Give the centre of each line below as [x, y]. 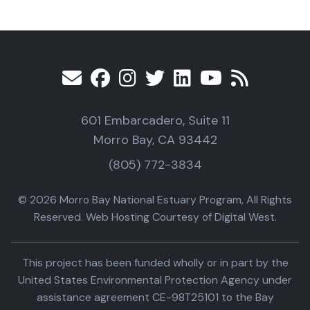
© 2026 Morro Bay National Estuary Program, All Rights [155, 200]
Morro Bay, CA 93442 [155, 140]
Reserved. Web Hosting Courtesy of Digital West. [155, 217]
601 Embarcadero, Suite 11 [155, 120]
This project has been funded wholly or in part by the [155, 263]
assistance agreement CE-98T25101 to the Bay [155, 297]
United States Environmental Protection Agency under [155, 280]
